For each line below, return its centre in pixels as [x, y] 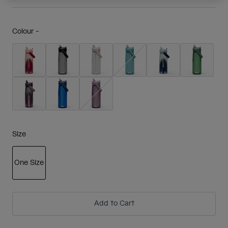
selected [43, 184]
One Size [29, 163]
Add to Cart [114, 204]
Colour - [26, 32]
